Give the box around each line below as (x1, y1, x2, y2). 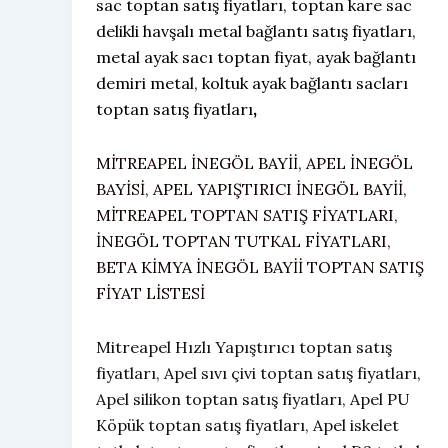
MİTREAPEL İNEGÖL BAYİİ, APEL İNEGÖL (96, 153, 413, 174)
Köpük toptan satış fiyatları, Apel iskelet (96, 415, 399, 436)
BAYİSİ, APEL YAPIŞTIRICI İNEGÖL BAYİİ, (96, 179, 407, 200)
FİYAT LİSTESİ (96, 283, 205, 304)
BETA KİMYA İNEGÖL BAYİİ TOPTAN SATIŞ (96, 257, 424, 278)
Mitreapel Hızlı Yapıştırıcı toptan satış (96, 337, 392, 358)
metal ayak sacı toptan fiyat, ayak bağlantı (96, 47, 416, 68)
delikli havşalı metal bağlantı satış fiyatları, (96, 21, 416, 42)
